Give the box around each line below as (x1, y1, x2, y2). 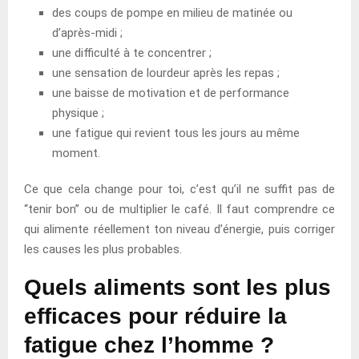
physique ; (52, 105, 104, 120)
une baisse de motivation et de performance (52, 85, 289, 100)
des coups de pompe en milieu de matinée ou (52, 5, 292, 20)
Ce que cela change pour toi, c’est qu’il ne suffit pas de (24, 181, 335, 196)
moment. (52, 145, 100, 160)
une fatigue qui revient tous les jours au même (52, 125, 300, 140)
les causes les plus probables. (24, 241, 182, 256)
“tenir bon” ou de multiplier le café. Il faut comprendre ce (24, 201, 335, 216)
